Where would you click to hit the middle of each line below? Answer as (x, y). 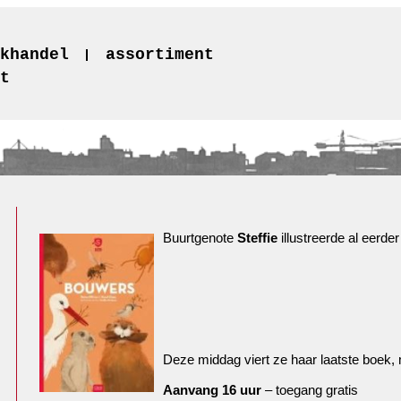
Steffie (257, 238)
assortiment (160, 55)
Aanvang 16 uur (212, 390)
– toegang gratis (310, 390)
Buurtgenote (200, 238)
